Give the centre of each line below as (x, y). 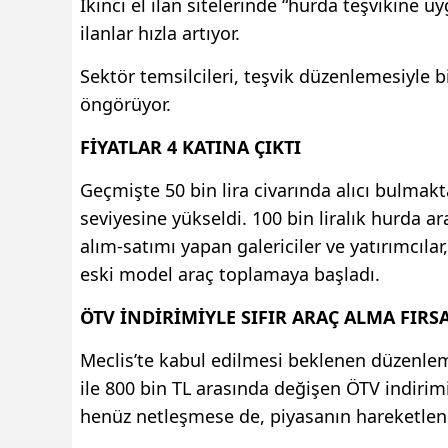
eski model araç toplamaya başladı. (230, 273)
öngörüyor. (125, 103)
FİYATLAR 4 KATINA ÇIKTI (190, 146)
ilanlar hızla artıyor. (160, 32)
